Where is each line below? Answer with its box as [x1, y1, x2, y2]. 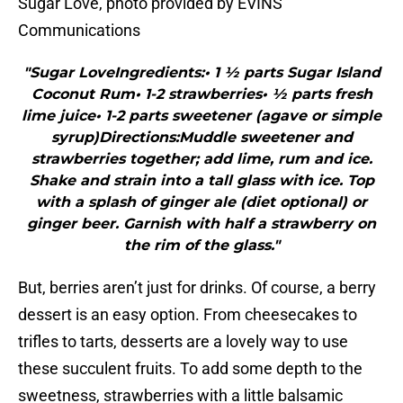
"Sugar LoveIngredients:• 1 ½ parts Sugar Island [22, 64, 381, 82]
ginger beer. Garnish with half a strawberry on [27, 215, 376, 233]
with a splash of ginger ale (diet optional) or [36, 193, 367, 211]
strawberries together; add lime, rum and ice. [31, 150, 372, 168]
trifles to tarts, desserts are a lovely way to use [18, 332, 348, 352]
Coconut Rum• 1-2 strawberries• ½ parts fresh [31, 85, 372, 103]
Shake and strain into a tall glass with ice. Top [29, 172, 374, 190]
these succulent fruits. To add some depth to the [18, 359, 363, 379]
